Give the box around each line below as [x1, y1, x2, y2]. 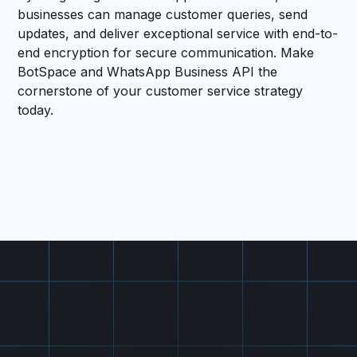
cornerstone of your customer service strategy [18, 82, 304, 99]
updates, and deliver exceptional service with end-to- [18, 25, 339, 41]
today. [18, 101, 54, 118]
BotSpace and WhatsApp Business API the [18, 63, 278, 80]
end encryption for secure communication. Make [18, 44, 315, 61]
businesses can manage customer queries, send [18, 6, 308, 22]
